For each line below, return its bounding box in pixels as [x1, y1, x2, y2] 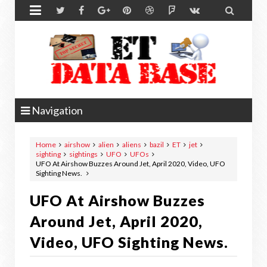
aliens [122, 140, 141, 149]
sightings [69, 150, 98, 159]
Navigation [30, 104, 83, 117]
